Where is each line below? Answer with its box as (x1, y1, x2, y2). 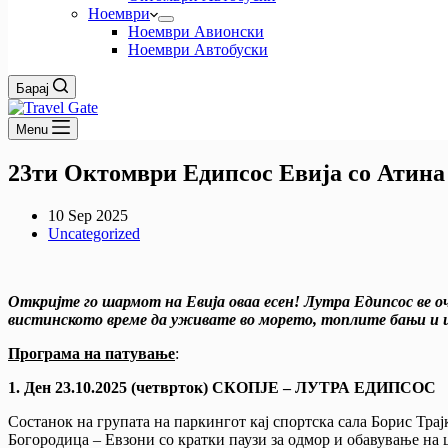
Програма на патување (8, 344, 175, 362)
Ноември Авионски (128, 23, 264, 40)
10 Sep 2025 (48, 206, 128, 224)
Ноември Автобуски (128, 41, 268, 58)
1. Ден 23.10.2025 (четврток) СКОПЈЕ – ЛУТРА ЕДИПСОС (8, 378, 440, 396)
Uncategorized (48, 224, 140, 242)
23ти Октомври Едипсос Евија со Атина (8, 159, 445, 186)
